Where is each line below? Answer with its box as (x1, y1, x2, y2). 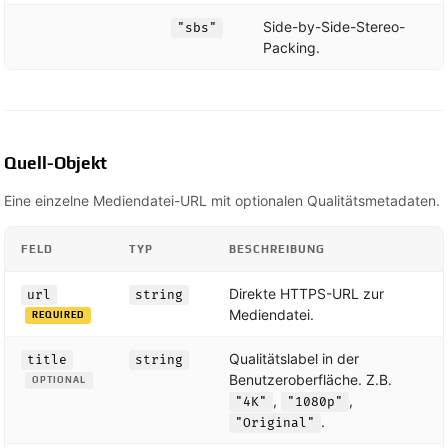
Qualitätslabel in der (229, 349, 359, 367)
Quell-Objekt (4, 152, 107, 173)
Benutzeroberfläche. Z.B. (229, 370, 392, 388)
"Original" (235, 414, 315, 431)
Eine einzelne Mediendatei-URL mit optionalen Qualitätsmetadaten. (4, 191, 440, 209)
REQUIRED (32, 310, 84, 321)
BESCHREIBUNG (229, 242, 325, 255)
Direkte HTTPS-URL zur (229, 284, 384, 302)
